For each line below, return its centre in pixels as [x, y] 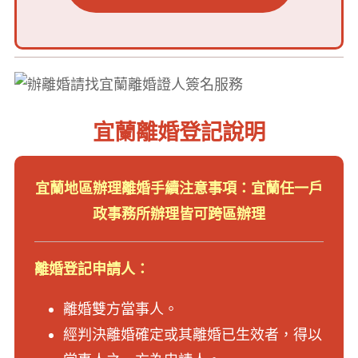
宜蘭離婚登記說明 [179, 131]
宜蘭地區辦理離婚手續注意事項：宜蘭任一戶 [179, 188]
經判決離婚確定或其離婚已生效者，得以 [193, 334]
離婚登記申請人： [92, 268]
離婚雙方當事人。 [121, 308]
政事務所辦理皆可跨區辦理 [179, 213]
